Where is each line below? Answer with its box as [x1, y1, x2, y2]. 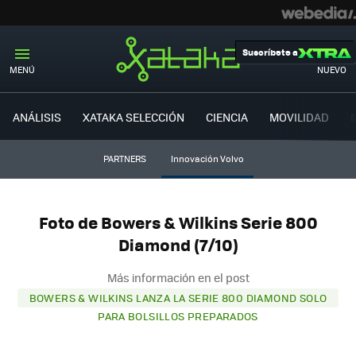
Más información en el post [106, 269, 250, 285]
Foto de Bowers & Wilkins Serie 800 [38, 210, 318, 235]
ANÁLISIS [13, 108, 61, 125]
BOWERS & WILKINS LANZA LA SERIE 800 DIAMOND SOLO [29, 289, 327, 305]
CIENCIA [206, 108, 248, 125]
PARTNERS [103, 153, 146, 164]
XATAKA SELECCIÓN [83, 108, 184, 125]
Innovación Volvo [170, 153, 244, 164]
